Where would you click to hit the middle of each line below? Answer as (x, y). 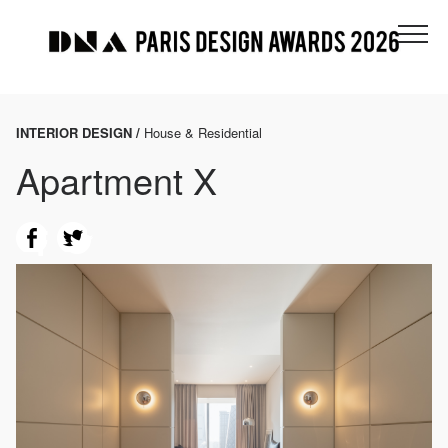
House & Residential (203, 133)
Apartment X (116, 180)
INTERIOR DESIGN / (80, 133)
